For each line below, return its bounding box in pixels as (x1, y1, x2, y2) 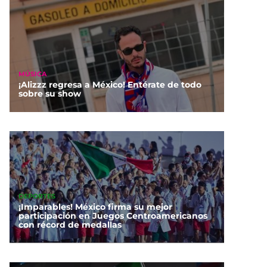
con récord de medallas (18, 219, 122, 231)
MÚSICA (18, 69, 46, 78)
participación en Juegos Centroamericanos (18, 210, 207, 222)
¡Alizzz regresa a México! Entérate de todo (18, 79, 201, 91)
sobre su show (18, 88, 81, 100)
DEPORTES (18, 191, 55, 200)
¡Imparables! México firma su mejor (18, 201, 172, 213)
